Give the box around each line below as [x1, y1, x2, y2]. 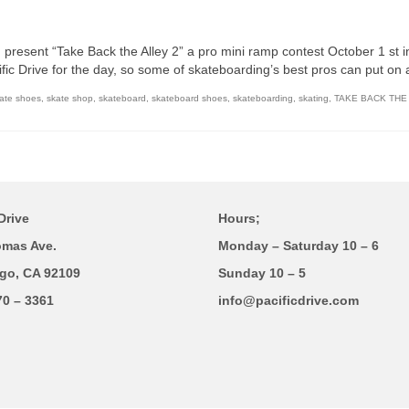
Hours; [218, 211, 260, 225]
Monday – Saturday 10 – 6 [218, 238, 379, 253]
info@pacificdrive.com [218, 293, 359, 308]
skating [299, 93, 329, 103]
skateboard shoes [152, 93, 227, 103]
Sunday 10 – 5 [218, 266, 306, 280]
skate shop [47, 93, 93, 103]
